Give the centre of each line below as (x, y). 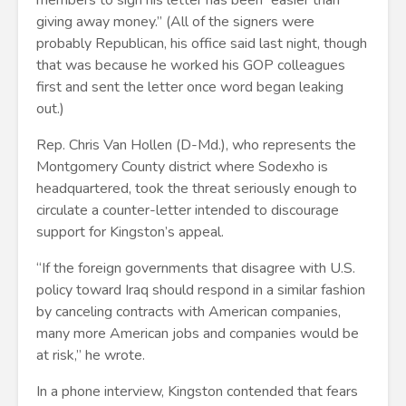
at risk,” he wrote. (91, 355)
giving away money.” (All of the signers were (175, 22)
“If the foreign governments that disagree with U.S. (196, 268)
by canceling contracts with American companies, (188, 312)
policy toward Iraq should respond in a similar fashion (201, 290)
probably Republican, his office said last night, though (202, 43)
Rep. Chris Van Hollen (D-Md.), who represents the (196, 145)
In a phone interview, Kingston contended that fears (197, 391)
